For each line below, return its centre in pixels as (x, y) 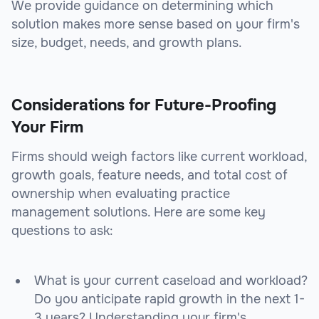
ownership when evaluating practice (121, 194)
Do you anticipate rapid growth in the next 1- (169, 299)
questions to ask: (62, 231)
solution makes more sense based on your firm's (156, 25)
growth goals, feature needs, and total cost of (150, 176)
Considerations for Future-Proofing (144, 106)
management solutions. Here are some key (138, 213)
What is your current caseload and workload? (171, 281)
